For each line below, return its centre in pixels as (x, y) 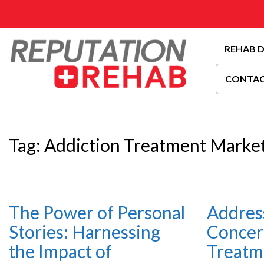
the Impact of (60, 251)
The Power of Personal (97, 212)
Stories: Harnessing (85, 232)
